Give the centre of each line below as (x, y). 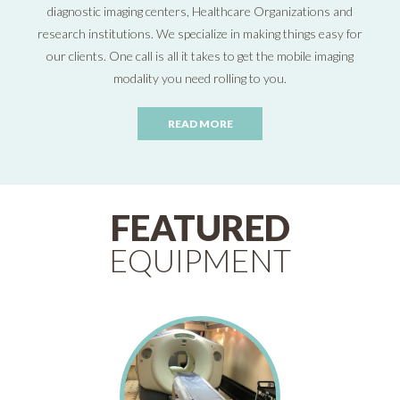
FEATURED (200, 227)
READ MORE (200, 123)
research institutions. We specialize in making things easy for (200, 33)
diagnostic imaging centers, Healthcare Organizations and (200, 11)
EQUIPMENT (200, 259)
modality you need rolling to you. (200, 78)
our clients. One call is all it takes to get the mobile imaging (200, 55)
